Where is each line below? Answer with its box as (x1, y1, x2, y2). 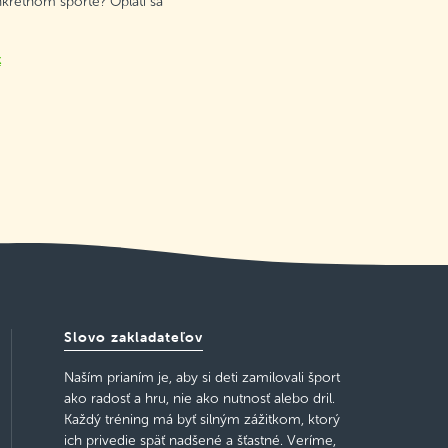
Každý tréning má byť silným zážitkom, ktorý (63, 412, 340, 428)
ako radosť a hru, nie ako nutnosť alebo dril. (63, 391, 335, 407)
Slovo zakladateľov (63, 328, 203, 347)
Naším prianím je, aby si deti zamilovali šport (63, 370, 340, 386)
